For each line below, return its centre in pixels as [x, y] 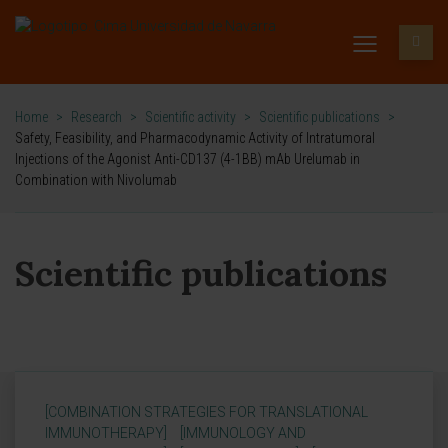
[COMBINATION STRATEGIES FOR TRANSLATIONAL [206, 412]
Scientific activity [190, 117]
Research [96, 117]
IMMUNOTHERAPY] [106, 433]
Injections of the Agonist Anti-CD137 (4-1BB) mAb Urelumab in [187, 159]
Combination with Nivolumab [96, 180]
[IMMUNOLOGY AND [243, 433]
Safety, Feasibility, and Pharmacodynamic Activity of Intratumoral [195, 138]
